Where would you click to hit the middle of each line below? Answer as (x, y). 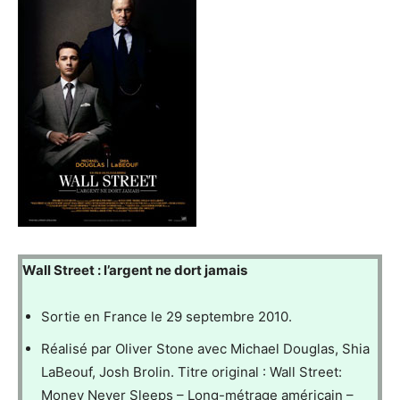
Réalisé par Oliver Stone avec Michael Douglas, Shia (205, 349)
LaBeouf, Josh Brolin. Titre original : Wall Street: (192, 372)
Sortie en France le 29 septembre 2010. (167, 317)
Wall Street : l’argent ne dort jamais (135, 271)
